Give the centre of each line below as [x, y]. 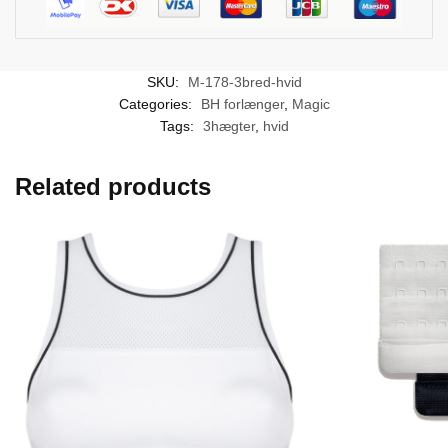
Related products [113, 187]
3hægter [228, 126]
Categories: [157, 104]
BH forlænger [242, 104]
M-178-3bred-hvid [244, 82]
